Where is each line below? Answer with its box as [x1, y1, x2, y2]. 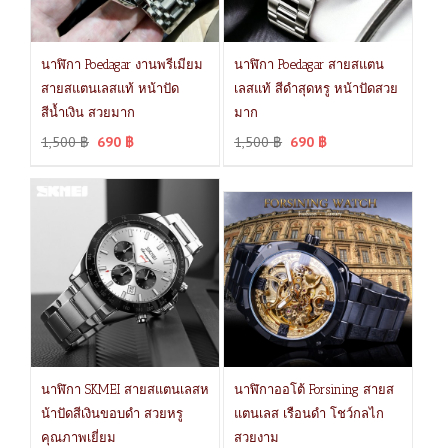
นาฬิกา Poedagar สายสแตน [234, 57, 385, 73]
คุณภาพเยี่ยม [41, 430, 116, 446]
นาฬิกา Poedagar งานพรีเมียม [41, 57, 203, 73]
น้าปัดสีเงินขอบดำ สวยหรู [41, 406, 183, 422]
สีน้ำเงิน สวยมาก [41, 105, 135, 121]
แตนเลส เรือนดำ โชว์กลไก [234, 406, 385, 422]
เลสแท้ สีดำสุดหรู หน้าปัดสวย [234, 81, 399, 97]
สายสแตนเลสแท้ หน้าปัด [41, 81, 179, 97]
